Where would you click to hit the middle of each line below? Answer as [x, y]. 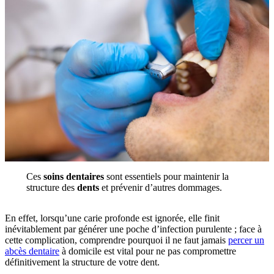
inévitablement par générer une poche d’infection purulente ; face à [133, 229]
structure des [51, 187]
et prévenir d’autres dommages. [160, 187]
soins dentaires [73, 176]
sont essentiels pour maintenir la [166, 176]
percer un [246, 240]
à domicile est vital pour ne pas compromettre [148, 251]
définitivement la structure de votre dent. [82, 262]
